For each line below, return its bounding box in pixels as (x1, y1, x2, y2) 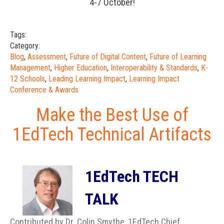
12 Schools (10, 74, 45, 83)
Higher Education (54, 63, 107, 72)
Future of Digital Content (69, 52, 146, 61)
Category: (10, 41, 40, 50)
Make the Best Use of (35, 104, 188, 125)
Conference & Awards (10, 85, 78, 94)
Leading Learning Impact (48, 74, 125, 83)
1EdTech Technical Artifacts (12, 124, 211, 145)
